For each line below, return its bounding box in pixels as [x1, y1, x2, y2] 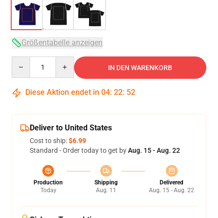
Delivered [160, 179, 183, 186]
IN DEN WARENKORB [108, 64, 172, 72]
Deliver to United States [30, 123, 112, 132]
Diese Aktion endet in [23, 88, 101, 97]
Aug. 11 [95, 187, 116, 194]
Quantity [11, 57, 38, 65]
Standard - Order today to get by [30, 146, 128, 154]
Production [34, 179, 63, 186]
